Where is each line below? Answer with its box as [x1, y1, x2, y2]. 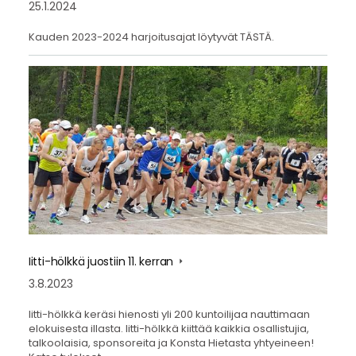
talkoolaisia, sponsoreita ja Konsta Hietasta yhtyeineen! [28, 335, 314, 350]
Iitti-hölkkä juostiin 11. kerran [28, 253, 176, 270]
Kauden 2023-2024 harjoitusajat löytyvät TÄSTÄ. [28, 29, 274, 44]
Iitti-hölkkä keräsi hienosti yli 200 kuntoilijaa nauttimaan [28, 306, 310, 322]
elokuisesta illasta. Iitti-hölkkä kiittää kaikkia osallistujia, [28, 320, 309, 336]
